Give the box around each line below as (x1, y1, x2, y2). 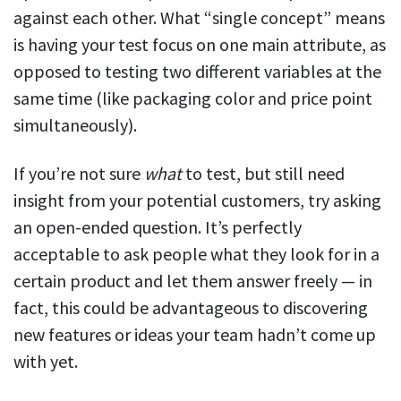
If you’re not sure (13, 161, 144, 184)
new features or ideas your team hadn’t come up (13, 322, 376, 346)
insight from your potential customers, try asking (13, 188, 381, 211)
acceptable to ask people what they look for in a (13, 242, 380, 265)
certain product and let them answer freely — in (13, 269, 372, 292)
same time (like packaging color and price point (13, 86, 372, 109)
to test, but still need (182, 161, 345, 184)
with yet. (13, 349, 78, 372)
